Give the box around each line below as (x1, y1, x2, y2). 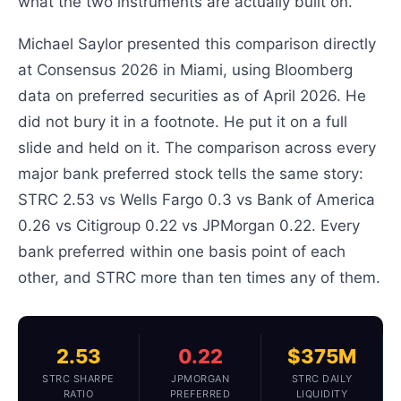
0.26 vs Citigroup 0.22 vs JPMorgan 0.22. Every (18, 216, 361, 235)
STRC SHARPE (42, 371, 115, 385)
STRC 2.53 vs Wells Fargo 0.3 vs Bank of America (18, 190, 376, 209)
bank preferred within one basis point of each (18, 242, 346, 260)
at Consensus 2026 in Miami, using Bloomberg (18, 60, 354, 79)
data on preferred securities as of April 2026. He (18, 86, 367, 105)
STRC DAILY (291, 371, 353, 385)
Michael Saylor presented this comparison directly (18, 34, 377, 53)
